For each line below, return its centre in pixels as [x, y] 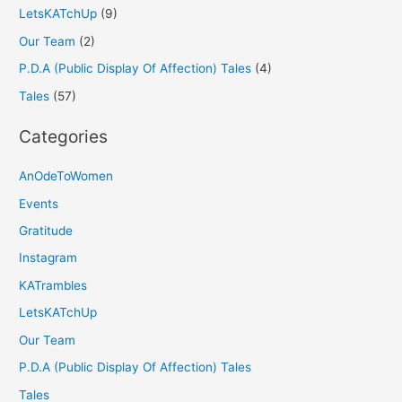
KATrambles [53, 285]
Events [39, 203]
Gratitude [46, 231]
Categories [64, 137]
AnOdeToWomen [66, 176]
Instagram [48, 258]
